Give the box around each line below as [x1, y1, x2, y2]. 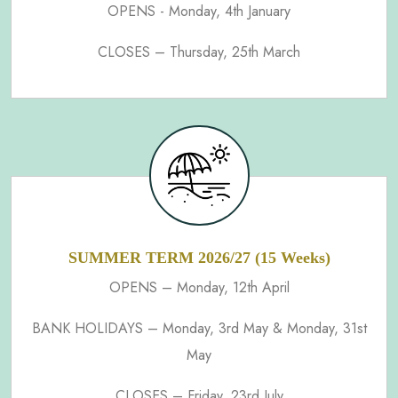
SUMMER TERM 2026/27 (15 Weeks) [68, 248, 330, 267]
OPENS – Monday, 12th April [108, 276, 290, 298]
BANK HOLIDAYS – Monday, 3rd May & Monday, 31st [31, 317, 367, 338]
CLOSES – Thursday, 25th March [98, 41, 300, 62]
